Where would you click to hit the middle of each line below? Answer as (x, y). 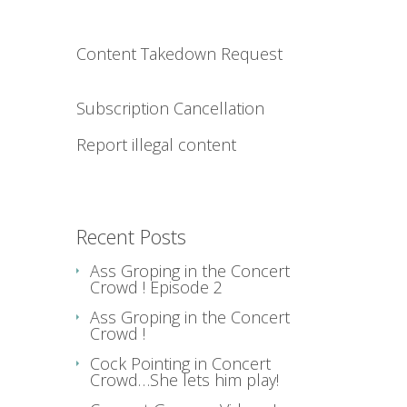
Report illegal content (156, 145)
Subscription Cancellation (170, 109)
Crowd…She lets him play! (184, 380)
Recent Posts (131, 237)
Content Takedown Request (179, 54)
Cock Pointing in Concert (180, 364)
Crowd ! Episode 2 (156, 288)
